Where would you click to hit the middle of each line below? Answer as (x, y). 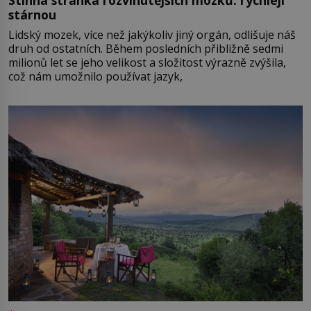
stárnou (32, 14)
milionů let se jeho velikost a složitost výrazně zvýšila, (147, 62)
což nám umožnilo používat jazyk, (95, 76)
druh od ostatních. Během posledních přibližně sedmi (146, 48)
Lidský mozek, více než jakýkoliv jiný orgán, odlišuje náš (152, 34)
